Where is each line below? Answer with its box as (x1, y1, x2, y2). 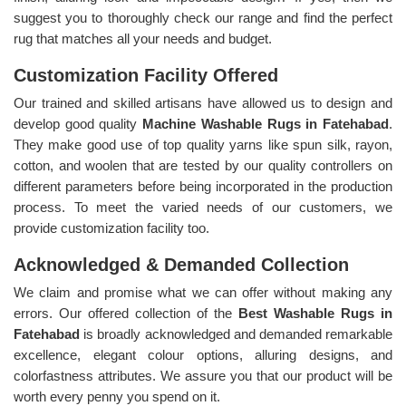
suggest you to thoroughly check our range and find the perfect (14, 9, 392, 25)
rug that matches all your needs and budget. (14, 30, 275, 46)
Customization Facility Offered (14, 64, 278, 85)
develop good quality (14, 115, 143, 131)
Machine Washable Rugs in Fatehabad (142, 115, 390, 131)
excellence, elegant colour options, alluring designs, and (14, 346, 392, 362)
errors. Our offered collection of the (14, 304, 238, 321)
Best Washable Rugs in (238, 304, 392, 321)
